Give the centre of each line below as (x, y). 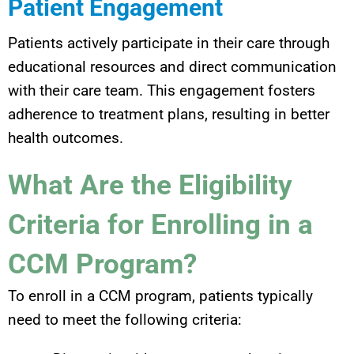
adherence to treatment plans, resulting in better (169, 114)
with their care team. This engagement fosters (162, 90)
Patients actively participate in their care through (169, 43)
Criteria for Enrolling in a (160, 224)
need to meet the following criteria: (125, 319)
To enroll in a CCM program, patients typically (160, 296)
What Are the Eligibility (150, 185)
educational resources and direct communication (172, 66)
